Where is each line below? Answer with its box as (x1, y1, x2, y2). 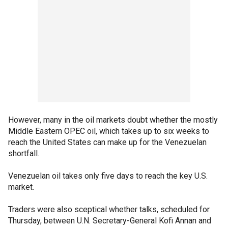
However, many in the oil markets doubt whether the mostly (8, 115, 218, 125)
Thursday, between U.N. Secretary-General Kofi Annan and (8, 216, 211, 225)
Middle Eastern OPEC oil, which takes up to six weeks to (8, 126, 209, 136)
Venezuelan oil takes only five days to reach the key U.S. (8, 171, 208, 181)
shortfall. (8, 149, 39, 158)
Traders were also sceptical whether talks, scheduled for (8, 205, 210, 214)
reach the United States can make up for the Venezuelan (8, 137, 207, 147)
